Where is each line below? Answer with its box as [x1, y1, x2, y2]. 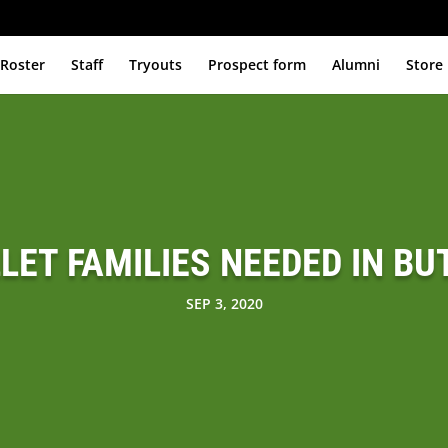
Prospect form [208, 54, 307, 74]
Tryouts [129, 54, 183, 74]
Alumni [332, 54, 381, 74]
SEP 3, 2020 [185, 294, 263, 314]
